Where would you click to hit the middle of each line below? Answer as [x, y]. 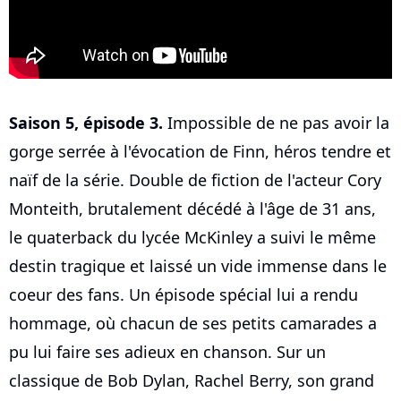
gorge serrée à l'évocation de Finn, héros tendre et [200, 152]
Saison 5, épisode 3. [86, 123]
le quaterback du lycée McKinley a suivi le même [192, 238]
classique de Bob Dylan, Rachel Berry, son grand [192, 381]
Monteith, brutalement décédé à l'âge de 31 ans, [192, 209]
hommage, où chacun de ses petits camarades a [193, 324]
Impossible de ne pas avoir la [276, 123]
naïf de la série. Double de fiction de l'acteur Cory [195, 180]
